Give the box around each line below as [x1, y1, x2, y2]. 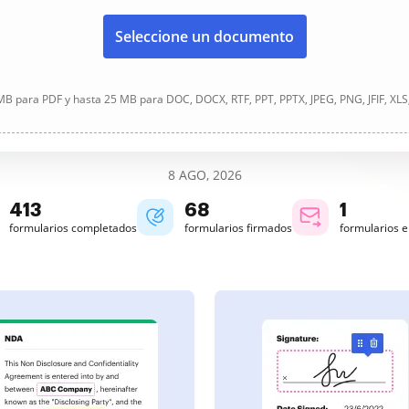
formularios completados [9, 220, 137, 236]
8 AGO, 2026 [167, 166, 242, 184]
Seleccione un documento [115, 26, 294, 47]
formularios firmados [184, 220, 292, 236]
